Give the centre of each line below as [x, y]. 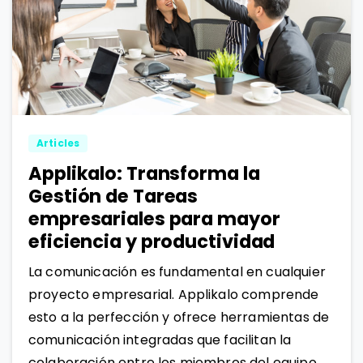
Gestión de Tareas [113, 196]
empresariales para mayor [154, 218]
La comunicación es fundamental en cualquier [177, 271]
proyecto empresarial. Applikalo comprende [174, 294]
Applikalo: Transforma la [144, 173]
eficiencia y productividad [152, 241]
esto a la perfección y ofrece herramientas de [179, 317]
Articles [58, 143]
